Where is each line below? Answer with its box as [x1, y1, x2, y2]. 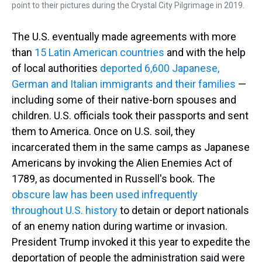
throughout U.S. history [12, 204, 118, 216]
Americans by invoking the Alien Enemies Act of [12, 157, 233, 169]
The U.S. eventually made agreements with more [12, 30, 236, 43]
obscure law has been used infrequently [12, 188, 198, 201]
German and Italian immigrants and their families [12, 78, 236, 90]
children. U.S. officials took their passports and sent [12, 109, 249, 122]
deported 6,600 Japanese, [100, 62, 219, 74]
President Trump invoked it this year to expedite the [12, 236, 250, 248]
